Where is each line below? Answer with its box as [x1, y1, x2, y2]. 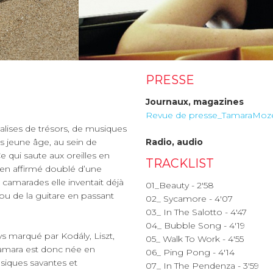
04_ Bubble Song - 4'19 [146, 219, 245, 231]
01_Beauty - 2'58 [146, 179, 214, 191]
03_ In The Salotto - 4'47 [146, 206, 247, 218]
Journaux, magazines [146, 96, 244, 107]
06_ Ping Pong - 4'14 [146, 246, 235, 258]
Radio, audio [146, 136, 203, 147]
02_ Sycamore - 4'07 [146, 193, 233, 204]
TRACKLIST [146, 155, 214, 171]
